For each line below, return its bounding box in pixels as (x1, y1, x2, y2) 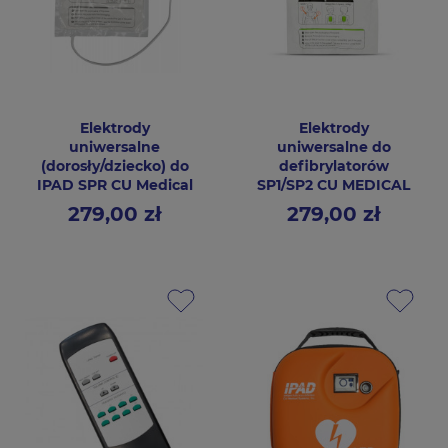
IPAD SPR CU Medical (36, 176, 193, 195)
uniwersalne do (276, 138, 391, 157)
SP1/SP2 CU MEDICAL (257, 176, 410, 195)
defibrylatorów (278, 157, 389, 176)
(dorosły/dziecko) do (40, 157, 189, 176)
